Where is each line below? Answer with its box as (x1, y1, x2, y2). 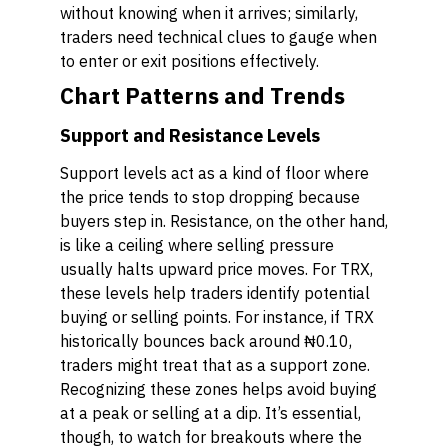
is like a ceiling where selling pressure (60, 235, 334, 255)
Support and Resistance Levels (60, 124, 320, 147)
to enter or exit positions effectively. (60, 51, 319, 71)
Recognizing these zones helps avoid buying (60, 379, 377, 399)
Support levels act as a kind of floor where (60, 163, 369, 183)
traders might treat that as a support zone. (60, 355, 370, 375)
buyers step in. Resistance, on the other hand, (60, 211, 388, 231)
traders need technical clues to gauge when (60, 27, 377, 47)
